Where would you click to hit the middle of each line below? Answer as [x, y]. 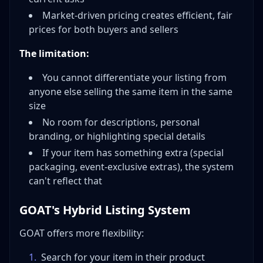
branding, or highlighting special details [117, 136]
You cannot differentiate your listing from [134, 78]
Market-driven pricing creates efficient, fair [137, 16]
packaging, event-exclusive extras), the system [131, 167]
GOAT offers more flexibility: [82, 233]
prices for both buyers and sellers [104, 30]
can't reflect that [65, 181]
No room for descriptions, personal [121, 122]
